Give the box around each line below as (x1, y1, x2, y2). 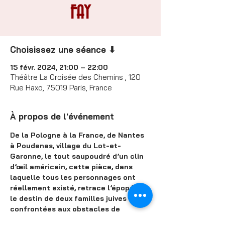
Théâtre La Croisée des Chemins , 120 (10, 72, 141, 82)
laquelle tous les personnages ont (10, 173, 138, 182)
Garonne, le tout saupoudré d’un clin (10, 152, 146, 161)
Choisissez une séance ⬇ (10, 44, 116, 55)
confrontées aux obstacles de (10, 204, 122, 213)
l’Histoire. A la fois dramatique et (10, 215, 133, 224)
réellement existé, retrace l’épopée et (10, 183, 151, 192)
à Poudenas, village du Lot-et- (10, 141, 121, 150)
